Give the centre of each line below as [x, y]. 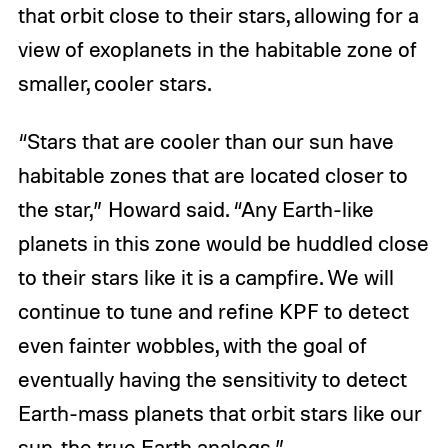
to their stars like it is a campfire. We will [205, 277]
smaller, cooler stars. [114, 83]
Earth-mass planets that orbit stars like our [219, 413]
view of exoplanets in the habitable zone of [217, 49]
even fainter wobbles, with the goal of [192, 345]
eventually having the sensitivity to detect [212, 379]
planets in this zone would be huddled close [223, 243]
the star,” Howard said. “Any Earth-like [195, 209]
